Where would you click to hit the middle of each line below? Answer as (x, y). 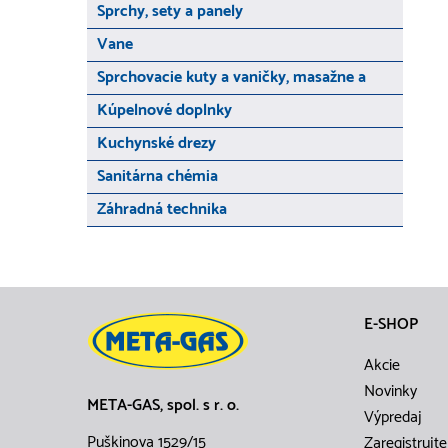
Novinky (390, 391)
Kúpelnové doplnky (164, 110)
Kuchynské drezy (156, 143)
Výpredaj (393, 417)
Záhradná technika (162, 209)
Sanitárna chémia (157, 176)
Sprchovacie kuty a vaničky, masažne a (231, 77)
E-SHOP (391, 324)
